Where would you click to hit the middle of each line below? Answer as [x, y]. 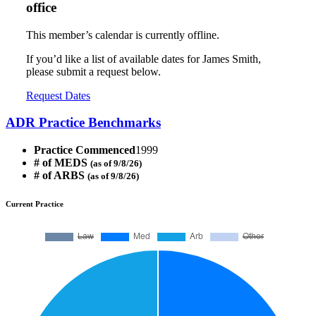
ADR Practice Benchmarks [83, 123]
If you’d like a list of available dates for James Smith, [144, 59]
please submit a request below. [93, 71]
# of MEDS [62, 163]
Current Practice [35, 204]
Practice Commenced [85, 150]
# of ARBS [61, 176]
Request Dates [58, 95]
